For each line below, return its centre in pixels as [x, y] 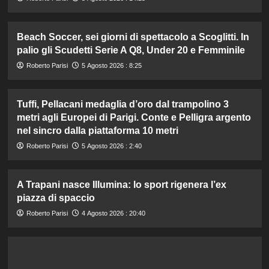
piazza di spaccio [56, 198]
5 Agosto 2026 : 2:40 [111, 146]
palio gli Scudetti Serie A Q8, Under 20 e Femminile [131, 50]
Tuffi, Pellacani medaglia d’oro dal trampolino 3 [122, 104]
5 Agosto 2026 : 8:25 [111, 66]
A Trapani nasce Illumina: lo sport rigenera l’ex [121, 185]
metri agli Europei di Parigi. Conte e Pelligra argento [134, 118]
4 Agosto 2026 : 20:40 [113, 213]
